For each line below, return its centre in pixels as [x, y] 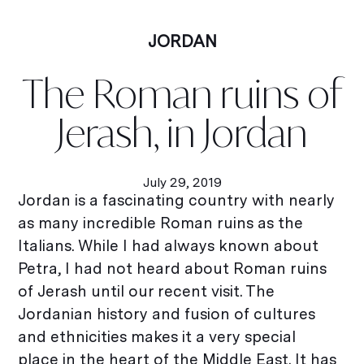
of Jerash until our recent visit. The [147, 291]
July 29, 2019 [182, 182]
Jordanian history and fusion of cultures [167, 314]
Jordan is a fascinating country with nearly [177, 200]
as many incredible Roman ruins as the [161, 223]
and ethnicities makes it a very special [157, 336]
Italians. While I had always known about [169, 245]
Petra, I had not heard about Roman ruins [173, 268]
